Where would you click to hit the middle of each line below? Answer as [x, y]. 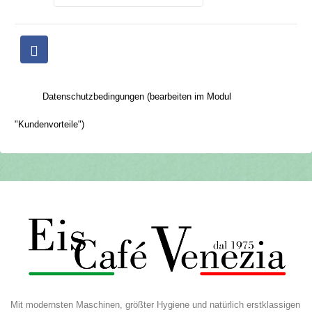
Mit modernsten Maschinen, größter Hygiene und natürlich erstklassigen [155, 305]
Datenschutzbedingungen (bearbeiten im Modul [137, 97]
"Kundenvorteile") [49, 125]
